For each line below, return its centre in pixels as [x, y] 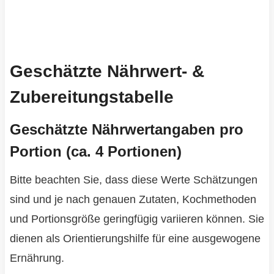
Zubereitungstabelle [91, 97]
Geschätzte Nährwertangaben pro [126, 130]
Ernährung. [37, 258]
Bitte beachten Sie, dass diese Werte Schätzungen [133, 180]
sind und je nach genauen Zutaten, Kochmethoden [133, 200]
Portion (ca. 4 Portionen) [95, 152]
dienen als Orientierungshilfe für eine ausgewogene [135, 239]
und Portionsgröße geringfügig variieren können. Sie [137, 219]
